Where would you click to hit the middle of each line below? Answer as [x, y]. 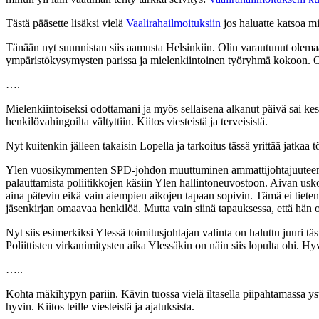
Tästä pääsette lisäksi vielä [66, 23]
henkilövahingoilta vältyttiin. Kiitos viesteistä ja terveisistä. [137, 121]
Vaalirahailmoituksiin [173, 23]
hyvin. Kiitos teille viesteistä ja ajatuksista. [100, 306]
